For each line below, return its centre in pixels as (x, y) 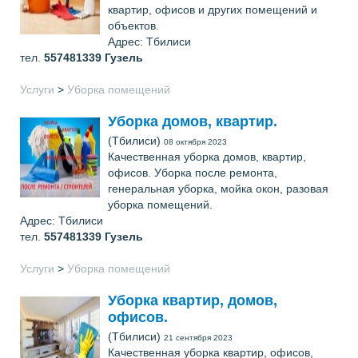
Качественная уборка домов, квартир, (207, 157)
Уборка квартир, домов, (193, 300)
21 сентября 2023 (198, 338)
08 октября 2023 (195, 142)
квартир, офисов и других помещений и (213, 10)
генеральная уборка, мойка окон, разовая (218, 189)
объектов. (133, 26)
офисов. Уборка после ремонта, (193, 173)
